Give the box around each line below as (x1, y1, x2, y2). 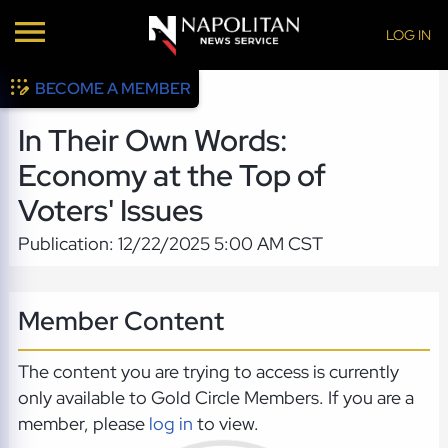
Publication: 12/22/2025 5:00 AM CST (17, 232, 323, 256)
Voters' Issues (17, 191, 203, 231)
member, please (17, 412, 149, 436)
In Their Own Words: (17, 121, 288, 161)
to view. (192, 412, 259, 436)
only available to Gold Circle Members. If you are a (17, 386, 414, 410)
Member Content (17, 302, 224, 338)
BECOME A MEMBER (35, 78, 192, 99)
